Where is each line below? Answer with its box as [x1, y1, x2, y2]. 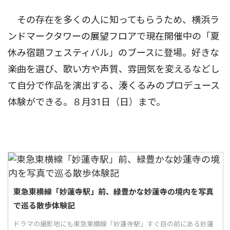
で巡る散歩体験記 [13, 201, 75, 210]
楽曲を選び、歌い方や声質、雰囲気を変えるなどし [8, 64, 220, 75]
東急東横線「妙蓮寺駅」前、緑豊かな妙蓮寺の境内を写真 [13, 187, 214, 197]
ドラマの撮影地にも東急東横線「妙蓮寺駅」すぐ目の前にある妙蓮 [13, 220, 214, 228]
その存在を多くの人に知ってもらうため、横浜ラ [8, 14, 219, 26]
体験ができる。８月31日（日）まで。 [8, 97, 165, 108]
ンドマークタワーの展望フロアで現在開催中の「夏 [8, 31, 220, 42]
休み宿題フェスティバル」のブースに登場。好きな [8, 47, 219, 59]
